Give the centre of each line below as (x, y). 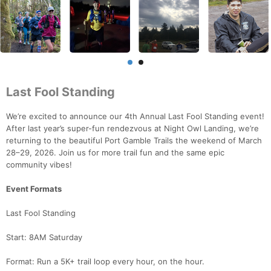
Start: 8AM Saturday (44, 237)
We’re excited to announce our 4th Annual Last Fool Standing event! (135, 116)
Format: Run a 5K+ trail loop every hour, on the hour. (105, 262)
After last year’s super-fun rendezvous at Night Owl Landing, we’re (132, 129)
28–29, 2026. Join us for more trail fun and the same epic (115, 153)
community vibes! (39, 165)
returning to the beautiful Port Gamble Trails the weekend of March (134, 141)
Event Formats (34, 189)
